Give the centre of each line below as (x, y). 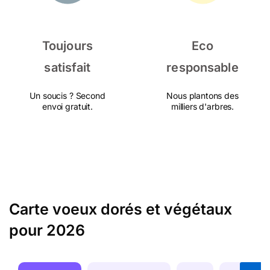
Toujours (67, 46)
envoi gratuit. (67, 106)
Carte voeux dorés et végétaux (121, 209)
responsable (202, 67)
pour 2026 (47, 230)
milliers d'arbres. (202, 106)
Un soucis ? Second (67, 96)
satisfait (67, 67)
